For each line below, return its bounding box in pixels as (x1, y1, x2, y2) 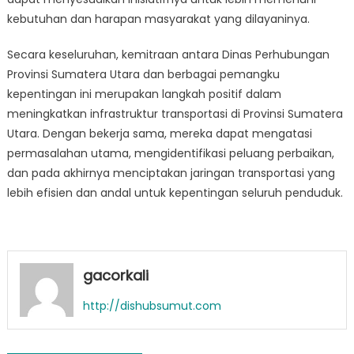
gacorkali (82, 265, 149, 285)
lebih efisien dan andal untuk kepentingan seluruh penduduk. (6, 185, 343, 201)
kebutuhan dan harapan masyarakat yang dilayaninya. (6, 11, 310, 27)
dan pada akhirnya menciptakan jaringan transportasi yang (6, 165, 335, 181)
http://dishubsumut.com (82, 298, 221, 314)
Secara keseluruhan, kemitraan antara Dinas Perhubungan (6, 47, 330, 62)
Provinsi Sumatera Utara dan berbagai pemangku (6, 66, 280, 82)
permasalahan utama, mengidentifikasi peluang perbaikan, (6, 145, 334, 161)
